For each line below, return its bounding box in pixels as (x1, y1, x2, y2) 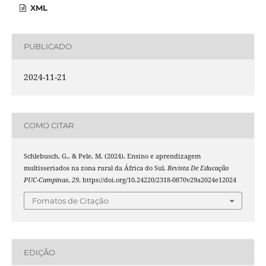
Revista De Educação (167, 163, 229, 172)
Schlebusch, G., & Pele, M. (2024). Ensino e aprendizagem (23, 151, 201, 160)
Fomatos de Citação (32, 196, 109, 206)
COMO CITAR (23, 121, 74, 131)
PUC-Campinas (23, 175, 68, 184)
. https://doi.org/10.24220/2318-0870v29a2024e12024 (78, 175, 236, 184)
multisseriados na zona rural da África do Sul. (23, 163, 167, 172)
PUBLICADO (23, 42, 72, 52)
